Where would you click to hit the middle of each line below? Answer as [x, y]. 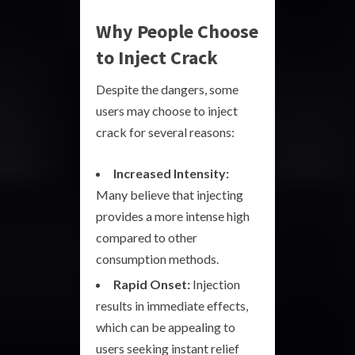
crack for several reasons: [165, 132]
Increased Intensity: [171, 173]
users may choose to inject [167, 111]
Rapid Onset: [152, 284]
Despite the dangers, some [167, 89]
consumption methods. [157, 259]
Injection [215, 284]
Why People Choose [177, 31]
